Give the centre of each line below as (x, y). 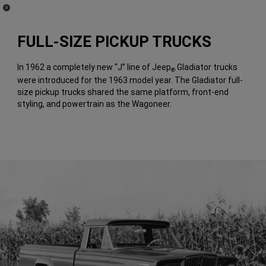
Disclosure (15, 12)
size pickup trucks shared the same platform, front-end (123, 92)
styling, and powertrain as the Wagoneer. (95, 104)
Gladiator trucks (207, 67)
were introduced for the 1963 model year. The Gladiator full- (130, 80)
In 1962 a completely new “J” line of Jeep (94, 67)
